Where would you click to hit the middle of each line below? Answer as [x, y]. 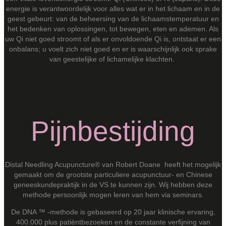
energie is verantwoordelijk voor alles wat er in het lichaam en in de [113, 8]
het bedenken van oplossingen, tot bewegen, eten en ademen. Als [113, 29]
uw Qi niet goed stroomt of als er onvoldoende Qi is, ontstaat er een [113, 39]
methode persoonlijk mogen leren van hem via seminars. [113, 194]
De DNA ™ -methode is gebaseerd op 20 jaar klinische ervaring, [113, 212]
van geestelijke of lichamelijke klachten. [112, 59]
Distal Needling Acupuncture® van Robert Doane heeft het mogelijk [113, 164]
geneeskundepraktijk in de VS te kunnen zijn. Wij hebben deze [113, 184]
